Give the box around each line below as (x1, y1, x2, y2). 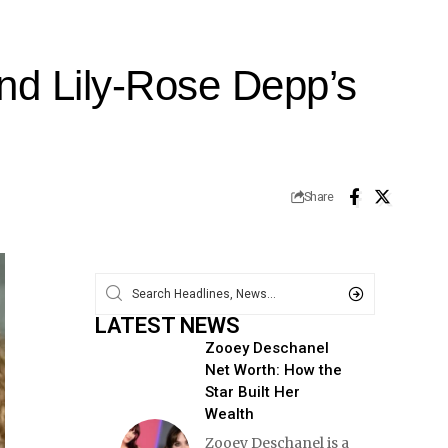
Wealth (204, 404, 254, 423)
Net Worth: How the (204, 360, 342, 379)
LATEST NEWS (94, 312, 240, 338)
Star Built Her (204, 382, 300, 401)
